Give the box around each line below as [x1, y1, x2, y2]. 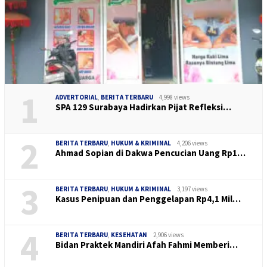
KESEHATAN [111, 230, 147, 239]
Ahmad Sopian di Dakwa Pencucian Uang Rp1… [55, 147, 246, 159]
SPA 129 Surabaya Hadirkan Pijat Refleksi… [55, 101, 231, 113]
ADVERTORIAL [55, 92, 98, 101]
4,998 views [159, 92, 190, 101]
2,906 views [153, 230, 184, 239]
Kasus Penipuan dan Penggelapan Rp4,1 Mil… [55, 193, 241, 204]
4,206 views [177, 138, 207, 147]
